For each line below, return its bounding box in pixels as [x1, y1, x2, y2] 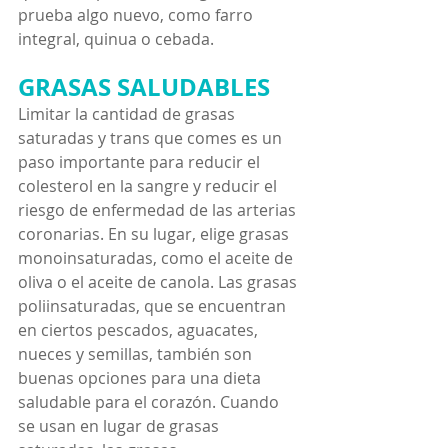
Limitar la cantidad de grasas [18, 102, 239, 125]
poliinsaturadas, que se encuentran [18, 294, 290, 317]
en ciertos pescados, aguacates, [18, 318, 262, 341]
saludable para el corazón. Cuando [18, 390, 283, 413]
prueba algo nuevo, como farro [18, 3, 257, 26]
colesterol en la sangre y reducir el [18, 174, 281, 197]
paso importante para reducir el [18, 150, 264, 173]
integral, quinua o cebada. [18, 27, 214, 50]
